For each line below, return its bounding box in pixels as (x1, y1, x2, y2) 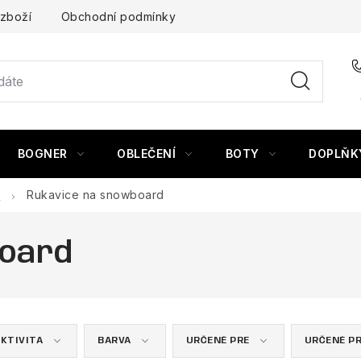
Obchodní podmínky (60, 10, 176, 23)
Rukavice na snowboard (27, 187, 164, 201)
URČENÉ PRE (185, 335, 250, 346)
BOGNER (17, 147, 68, 160)
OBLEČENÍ (117, 147, 176, 160)
